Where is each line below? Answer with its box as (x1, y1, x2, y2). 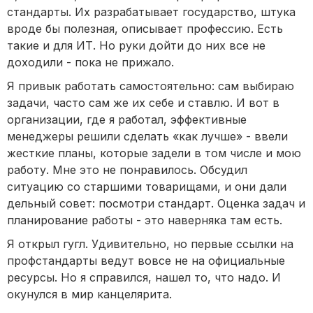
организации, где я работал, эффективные (7, 112, 247, 127)
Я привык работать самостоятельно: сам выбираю (7, 79, 294, 94)
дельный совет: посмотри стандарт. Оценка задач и (7, 196, 305, 211)
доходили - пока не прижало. (7, 55, 174, 70)
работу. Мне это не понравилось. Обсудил (7, 163, 247, 177)
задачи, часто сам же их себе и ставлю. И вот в (7, 96, 279, 110)
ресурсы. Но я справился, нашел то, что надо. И (7, 270, 281, 285)
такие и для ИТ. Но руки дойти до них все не (7, 38, 265, 53)
